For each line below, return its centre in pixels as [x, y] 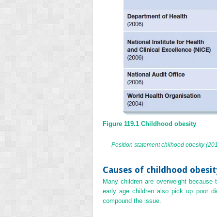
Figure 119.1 [121, 124]
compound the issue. [132, 201]
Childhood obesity [169, 124]
